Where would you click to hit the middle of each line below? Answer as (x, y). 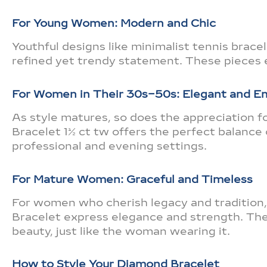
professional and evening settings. (109, 146)
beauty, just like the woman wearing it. (121, 231)
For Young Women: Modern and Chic (114, 23)
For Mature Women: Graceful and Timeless (132, 179)
